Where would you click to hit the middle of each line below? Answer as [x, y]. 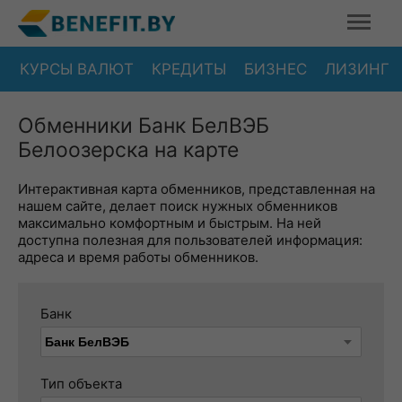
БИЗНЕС [275, 69]
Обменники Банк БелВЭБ [144, 126]
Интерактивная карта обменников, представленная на [197, 189]
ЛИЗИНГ [357, 69]
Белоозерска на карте [128, 150]
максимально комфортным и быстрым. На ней [170, 223]
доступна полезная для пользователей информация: [190, 240]
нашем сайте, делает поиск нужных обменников [178, 206]
